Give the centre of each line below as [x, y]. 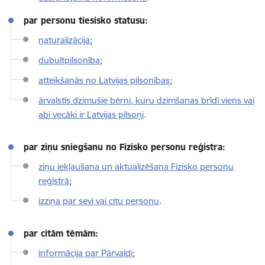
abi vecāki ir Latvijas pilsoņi [91, 114]
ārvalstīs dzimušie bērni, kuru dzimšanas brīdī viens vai [146, 100]
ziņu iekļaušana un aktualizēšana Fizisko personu [136, 167]
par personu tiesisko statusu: [86, 20]
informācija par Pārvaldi [85, 253]
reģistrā [54, 181]
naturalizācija [64, 40]
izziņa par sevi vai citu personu [99, 201]
